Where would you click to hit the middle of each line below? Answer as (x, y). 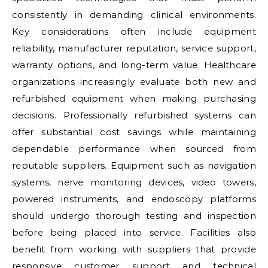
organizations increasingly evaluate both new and (134, 82)
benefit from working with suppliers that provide (134, 249)
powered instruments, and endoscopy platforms (134, 199)
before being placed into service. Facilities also (134, 232)
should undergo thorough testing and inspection (134, 216)
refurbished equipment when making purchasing (134, 98)
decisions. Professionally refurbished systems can (134, 115)
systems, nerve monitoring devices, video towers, (134, 182)
